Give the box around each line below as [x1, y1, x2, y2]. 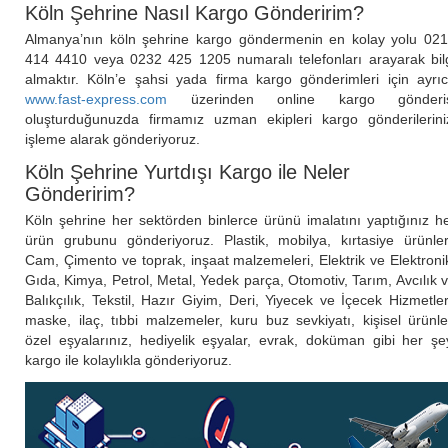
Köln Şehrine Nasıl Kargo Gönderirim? [25, 2, 364, 25]
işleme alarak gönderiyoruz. [25, 131, 200, 148]
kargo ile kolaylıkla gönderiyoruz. [25, 352, 232, 369]
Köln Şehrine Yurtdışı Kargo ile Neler [25, 161, 350, 184]
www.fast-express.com [25, 91, 167, 108]
